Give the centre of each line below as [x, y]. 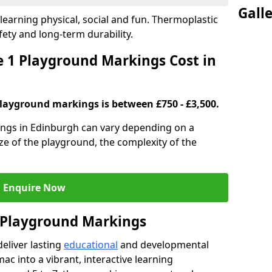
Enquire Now [34, 188]
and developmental [163, 245]
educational [91, 245]
